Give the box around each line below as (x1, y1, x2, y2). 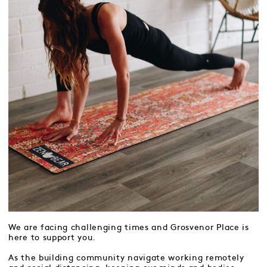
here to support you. (8, 233, 96, 241)
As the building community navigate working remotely (8, 253, 244, 262)
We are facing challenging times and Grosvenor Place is (8, 223, 249, 231)
